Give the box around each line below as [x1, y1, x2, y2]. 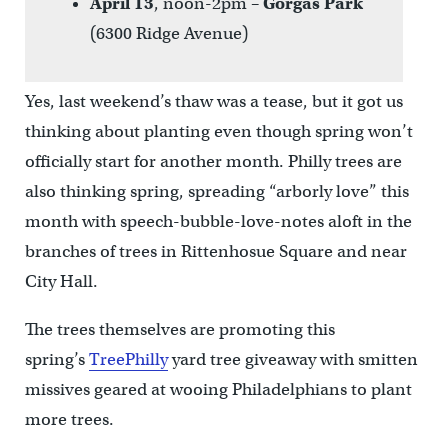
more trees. [24, 408, 114, 430]
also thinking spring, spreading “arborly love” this [24, 180, 409, 202]
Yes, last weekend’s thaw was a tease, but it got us [24, 90, 403, 112]
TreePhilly [88, 348, 168, 370]
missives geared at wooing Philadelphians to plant [24, 378, 412, 400]
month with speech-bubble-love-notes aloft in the [24, 210, 412, 232]
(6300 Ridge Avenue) [89, 22, 248, 44]
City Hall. [24, 270, 98, 292]
